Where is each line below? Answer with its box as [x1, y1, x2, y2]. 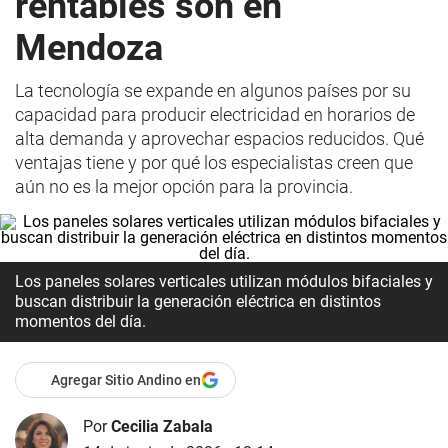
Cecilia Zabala [111, 416, 213, 436]
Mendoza [15, 27, 163, 69]
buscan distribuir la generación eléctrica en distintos [15, 292, 381, 311]
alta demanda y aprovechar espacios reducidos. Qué [15, 128, 424, 149]
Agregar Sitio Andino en [51, 372, 201, 388]
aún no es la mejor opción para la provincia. [15, 176, 353, 197]
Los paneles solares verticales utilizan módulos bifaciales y [15, 272, 433, 291]
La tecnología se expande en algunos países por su [15, 80, 411, 101]
